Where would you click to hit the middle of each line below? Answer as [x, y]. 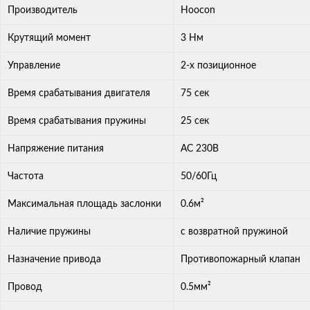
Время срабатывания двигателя [79, 94]
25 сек [195, 121]
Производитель [43, 11]
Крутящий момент [49, 38]
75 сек [195, 94]
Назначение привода [54, 260]
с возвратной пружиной [234, 232]
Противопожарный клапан [240, 260]
